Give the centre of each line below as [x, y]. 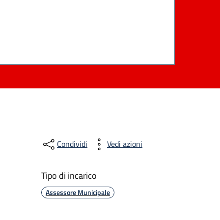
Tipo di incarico [69, 175]
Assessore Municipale [78, 192]
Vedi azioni [124, 144]
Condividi [72, 144]
